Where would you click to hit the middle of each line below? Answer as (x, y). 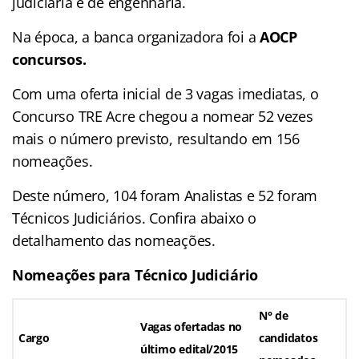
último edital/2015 (190, 349)
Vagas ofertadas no (192, 326)
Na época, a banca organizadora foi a (136, 36)
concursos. (49, 59)
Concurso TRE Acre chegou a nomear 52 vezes (163, 116)
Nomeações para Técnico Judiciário (135, 274)
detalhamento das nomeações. (114, 240)
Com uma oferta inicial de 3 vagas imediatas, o (165, 93)
